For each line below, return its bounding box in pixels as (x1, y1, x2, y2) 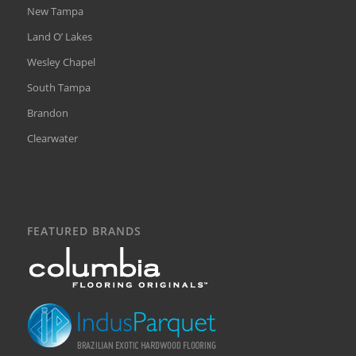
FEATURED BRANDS (26, 223, 141, 239)
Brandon (26, 106, 68, 121)
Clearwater (26, 131, 78, 146)
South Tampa (26, 80, 91, 95)
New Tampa (26, 4, 83, 19)
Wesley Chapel (26, 55, 95, 70)
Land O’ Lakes (26, 29, 92, 44)
